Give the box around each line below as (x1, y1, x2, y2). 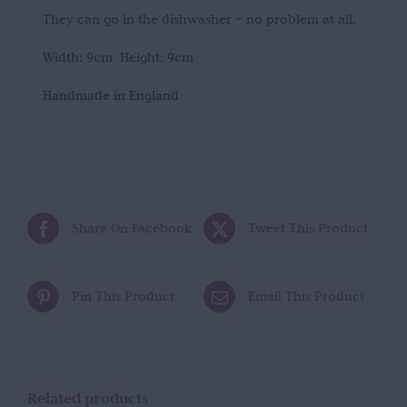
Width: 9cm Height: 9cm (42, 49, 194, 66)
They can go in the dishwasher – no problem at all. (42, 11, 356, 28)
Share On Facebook (72, 220, 192, 237)
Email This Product (248, 288, 364, 305)
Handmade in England (42, 87, 179, 104)
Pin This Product (72, 288, 174, 305)
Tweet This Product (248, 220, 368, 237)
